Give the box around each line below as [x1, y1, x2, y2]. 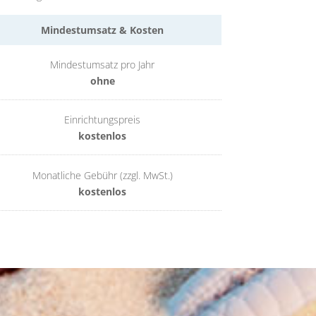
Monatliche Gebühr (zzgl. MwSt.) [32, 168, 173, 182]
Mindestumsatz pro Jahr [50, 58, 155, 72]
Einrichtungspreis [64, 113, 141, 127]
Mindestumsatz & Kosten [41, 23, 164, 37]
